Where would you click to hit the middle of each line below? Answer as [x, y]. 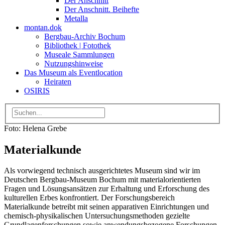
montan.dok [43, 27]
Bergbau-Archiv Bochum [85, 36]
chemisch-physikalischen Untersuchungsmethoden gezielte [97, 216]
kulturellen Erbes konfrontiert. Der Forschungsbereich [89, 198]
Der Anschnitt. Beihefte [102, 9]
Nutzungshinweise [74, 64]
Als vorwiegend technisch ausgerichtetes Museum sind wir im [102, 171]
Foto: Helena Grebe [35, 128]
